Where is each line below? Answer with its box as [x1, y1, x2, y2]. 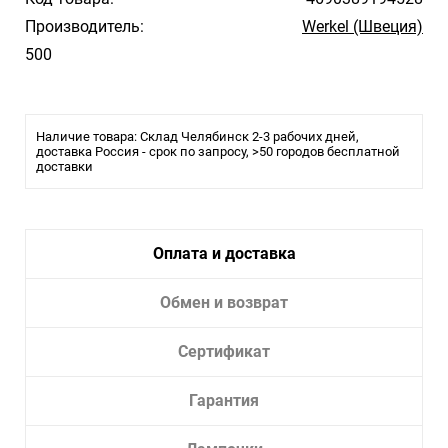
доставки [36, 159, 93, 174]
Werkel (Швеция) [302, 17, 423, 36]
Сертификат [178, 342, 270, 361]
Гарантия [189, 391, 259, 410]
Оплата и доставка [152, 244, 296, 263]
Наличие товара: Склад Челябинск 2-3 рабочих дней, [36, 129, 359, 144]
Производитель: [25, 17, 144, 36]
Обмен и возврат [160, 293, 288, 312]
